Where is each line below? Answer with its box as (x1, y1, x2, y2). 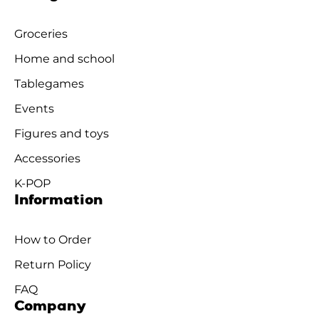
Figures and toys (14, 127, 109, 140)
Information (14, 194, 103, 208)
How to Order (14, 233, 91, 246)
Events (14, 102, 54, 115)
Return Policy (14, 258, 91, 271)
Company (14, 300, 86, 314)
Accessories (14, 152, 80, 165)
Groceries (14, 27, 68, 41)
